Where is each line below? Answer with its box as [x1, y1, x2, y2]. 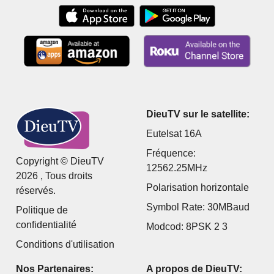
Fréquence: [146, 147, 196, 158]
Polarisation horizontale [146, 182, 249, 193]
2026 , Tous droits [16, 170, 93, 181]
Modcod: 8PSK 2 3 [146, 221, 228, 232]
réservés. [16, 185, 56, 196]
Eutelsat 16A [146, 128, 202, 139]
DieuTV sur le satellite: [146, 108, 250, 119]
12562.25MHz [146, 162, 207, 173]
